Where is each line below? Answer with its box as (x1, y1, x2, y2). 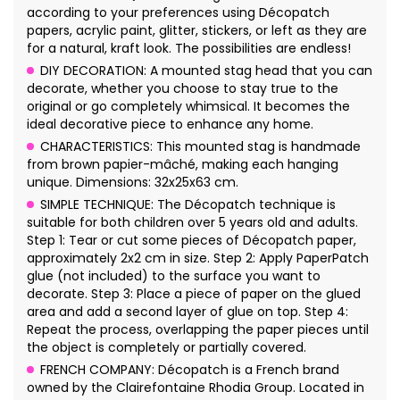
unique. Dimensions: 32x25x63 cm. (27, 173, 238, 192)
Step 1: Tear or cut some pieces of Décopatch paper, (27, 231, 356, 250)
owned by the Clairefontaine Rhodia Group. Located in (27, 379, 364, 397)
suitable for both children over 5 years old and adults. (27, 213, 358, 232)
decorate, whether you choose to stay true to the (27, 79, 338, 98)
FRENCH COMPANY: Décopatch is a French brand (40, 361, 339, 379)
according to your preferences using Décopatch (27, 4, 329, 22)
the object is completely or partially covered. (27, 338, 306, 357)
